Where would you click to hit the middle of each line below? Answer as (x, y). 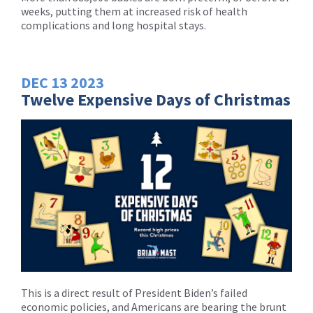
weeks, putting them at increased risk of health (134, 11)
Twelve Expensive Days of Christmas (156, 99)
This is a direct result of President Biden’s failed (134, 292)
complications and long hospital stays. (114, 25)
